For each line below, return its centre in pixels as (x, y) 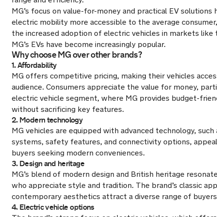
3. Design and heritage (48, 163)
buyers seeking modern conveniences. (78, 153)
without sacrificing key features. (68, 109)
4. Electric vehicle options (53, 207)
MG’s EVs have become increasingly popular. (89, 44)
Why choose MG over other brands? (77, 55)
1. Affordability (34, 65)
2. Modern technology (47, 120)
